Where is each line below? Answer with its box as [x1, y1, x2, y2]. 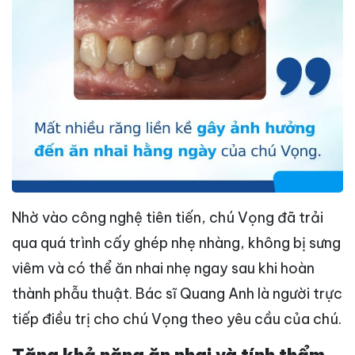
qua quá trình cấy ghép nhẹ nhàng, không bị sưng [12, 233, 341, 252]
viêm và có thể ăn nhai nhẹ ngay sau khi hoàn [12, 258, 315, 277]
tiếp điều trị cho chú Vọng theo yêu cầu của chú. [12, 309, 342, 328]
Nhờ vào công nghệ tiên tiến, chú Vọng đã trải [12, 208, 323, 227]
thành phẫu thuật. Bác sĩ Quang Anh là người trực [12, 284, 342, 303]
